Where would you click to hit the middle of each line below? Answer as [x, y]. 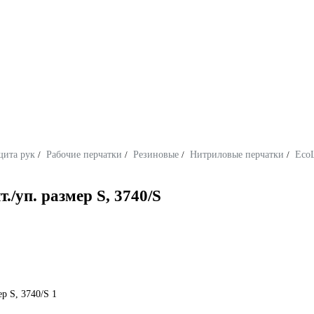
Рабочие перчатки [84, 155]
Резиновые [156, 155]
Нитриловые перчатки [237, 155]
